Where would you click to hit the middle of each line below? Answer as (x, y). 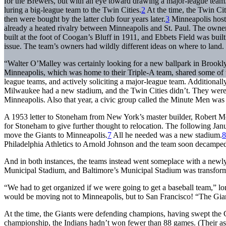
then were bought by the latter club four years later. (85, 19)
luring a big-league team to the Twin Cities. (73, 10)
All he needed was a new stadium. (167, 135)
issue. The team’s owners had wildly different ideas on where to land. (114, 46)
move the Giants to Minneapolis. (56, 135)
